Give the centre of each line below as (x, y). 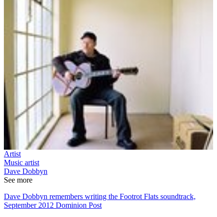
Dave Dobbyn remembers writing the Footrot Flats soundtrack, (100, 196)
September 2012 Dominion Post (53, 205)
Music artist (22, 162)
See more (18, 180)
